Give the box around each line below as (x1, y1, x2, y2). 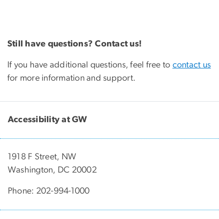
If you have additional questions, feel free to (7, 61, 173, 69)
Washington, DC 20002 (8, 165, 97, 175)
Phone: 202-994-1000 (8, 186, 90, 196)
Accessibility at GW (8, 115, 88, 124)
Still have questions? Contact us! (7, 40, 142, 48)
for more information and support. (7, 74, 136, 83)
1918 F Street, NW (8, 152, 77, 161)
